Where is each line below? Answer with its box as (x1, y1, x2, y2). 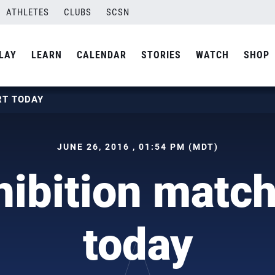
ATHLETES (6, 7, 49, 18)
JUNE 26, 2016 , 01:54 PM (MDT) (56, 142, 219, 152)
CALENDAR (77, 49, 126, 61)
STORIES (141, 49, 181, 61)
